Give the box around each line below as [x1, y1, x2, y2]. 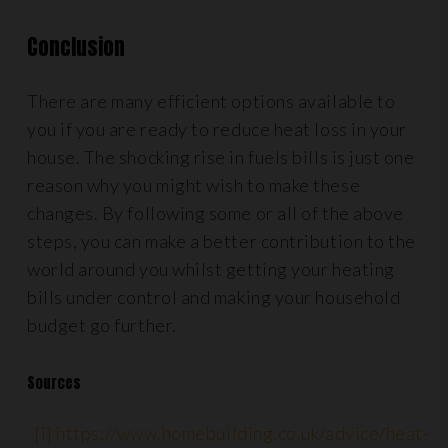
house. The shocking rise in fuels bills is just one [27, 146, 415, 169]
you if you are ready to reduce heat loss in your [27, 118, 407, 141]
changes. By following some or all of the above [27, 202, 404, 225]
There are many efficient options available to [27, 90, 396, 113]
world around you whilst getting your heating [27, 258, 395, 281]
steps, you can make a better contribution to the [27, 230, 416, 253]
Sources [27, 372, 81, 395]
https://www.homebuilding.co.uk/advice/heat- [56, 422, 430, 445]
